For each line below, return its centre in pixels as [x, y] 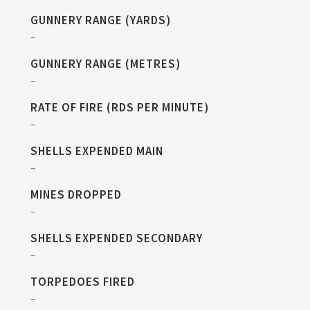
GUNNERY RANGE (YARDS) [101, 20]
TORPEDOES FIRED [83, 281]
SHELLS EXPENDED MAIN [97, 151]
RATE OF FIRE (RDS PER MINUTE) [120, 107]
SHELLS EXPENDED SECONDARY [117, 238]
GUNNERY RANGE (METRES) [106, 63]
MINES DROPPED [76, 194]
